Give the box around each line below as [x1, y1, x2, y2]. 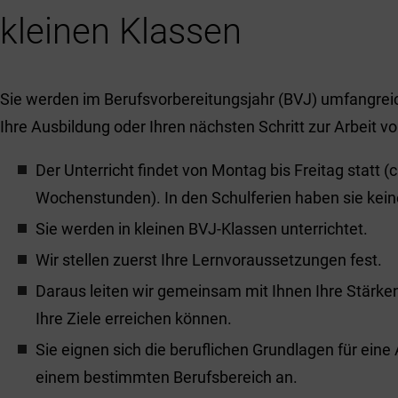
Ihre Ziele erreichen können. [36, 309, 232, 328]
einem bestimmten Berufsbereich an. [36, 368, 298, 386]
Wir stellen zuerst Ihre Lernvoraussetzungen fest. [36, 251, 386, 269]
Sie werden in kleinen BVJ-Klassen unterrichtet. [36, 219, 368, 238]
